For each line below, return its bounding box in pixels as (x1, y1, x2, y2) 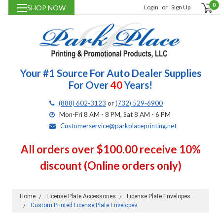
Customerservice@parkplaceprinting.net (60, 122, 177, 130)
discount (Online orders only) (39, 159, 182, 173)
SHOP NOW (27, 3, 66, 12)
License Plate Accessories (46, 193, 116, 200)
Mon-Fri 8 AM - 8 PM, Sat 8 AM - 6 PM (59, 110, 171, 119)
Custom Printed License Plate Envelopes (30, 202, 138, 209)
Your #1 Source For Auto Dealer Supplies (20, 67, 201, 79)
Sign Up (171, 3, 191, 11)
